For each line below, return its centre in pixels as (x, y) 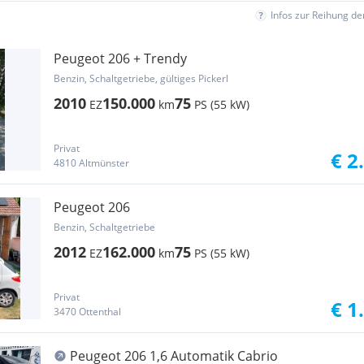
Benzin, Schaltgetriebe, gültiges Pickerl (141, 78)
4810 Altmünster (91, 163)
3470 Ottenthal (87, 312)
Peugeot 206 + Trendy (120, 58)
